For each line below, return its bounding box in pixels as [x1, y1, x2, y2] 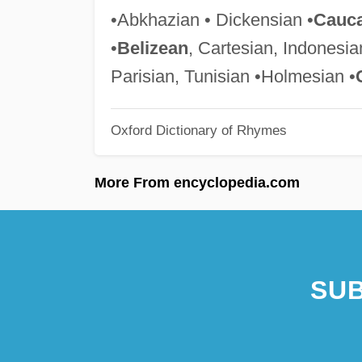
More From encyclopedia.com [95, 174, 300, 191]
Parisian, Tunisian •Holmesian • [110, 65, 356, 86]
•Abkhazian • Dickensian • [110, 9, 314, 30]
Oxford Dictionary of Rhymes [110, 123, 287, 138]
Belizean [116, 37, 188, 58]
